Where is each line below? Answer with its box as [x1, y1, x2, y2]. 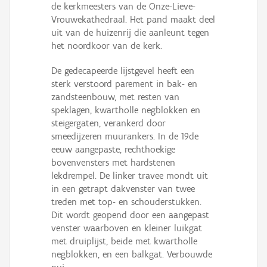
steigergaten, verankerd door [51, 117, 166, 129]
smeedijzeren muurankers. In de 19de [51, 131, 198, 142]
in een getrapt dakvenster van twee [51, 183, 195, 195]
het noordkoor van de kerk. [51, 40, 162, 52]
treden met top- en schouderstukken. [51, 196, 201, 208]
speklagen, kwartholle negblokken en [51, 104, 200, 116]
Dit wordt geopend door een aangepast [51, 209, 209, 221]
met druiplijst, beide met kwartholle [51, 235, 197, 247]
